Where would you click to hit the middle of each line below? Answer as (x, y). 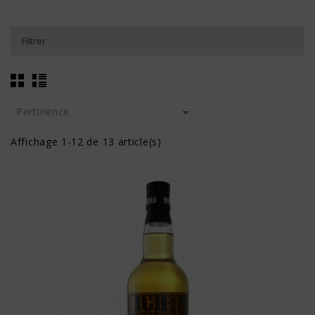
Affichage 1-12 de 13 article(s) (86, 141)
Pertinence (43, 111)
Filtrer (34, 40)
